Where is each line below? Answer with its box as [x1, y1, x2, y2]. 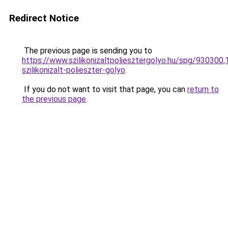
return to [187, 84, 219, 94]
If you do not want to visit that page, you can [22, 84, 187, 94]
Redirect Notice [9, 12, 79, 24]
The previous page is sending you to [22, 46, 152, 55]
